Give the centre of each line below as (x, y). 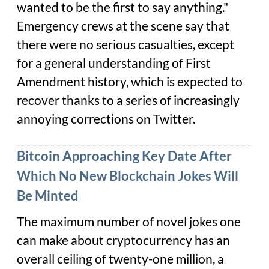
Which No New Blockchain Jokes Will (128, 176)
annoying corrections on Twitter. (106, 119)
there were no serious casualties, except (125, 45)
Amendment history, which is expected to (130, 82)
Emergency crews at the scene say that (123, 26)
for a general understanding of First (114, 63)
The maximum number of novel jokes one (129, 221)
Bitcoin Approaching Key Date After (124, 156)
